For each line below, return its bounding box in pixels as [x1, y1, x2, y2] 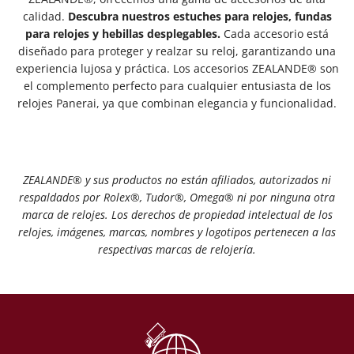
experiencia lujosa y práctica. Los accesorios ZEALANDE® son [15, 60, 339, 76]
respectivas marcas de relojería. [98, 241, 256, 257]
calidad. [22, 8, 68, 24]
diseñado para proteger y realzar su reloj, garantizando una [18, 43, 336, 58]
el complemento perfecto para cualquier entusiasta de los [23, 77, 331, 93]
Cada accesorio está [220, 25, 329, 41]
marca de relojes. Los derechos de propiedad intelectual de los [21, 206, 333, 222]
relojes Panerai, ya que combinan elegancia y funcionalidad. [17, 95, 337, 111]
